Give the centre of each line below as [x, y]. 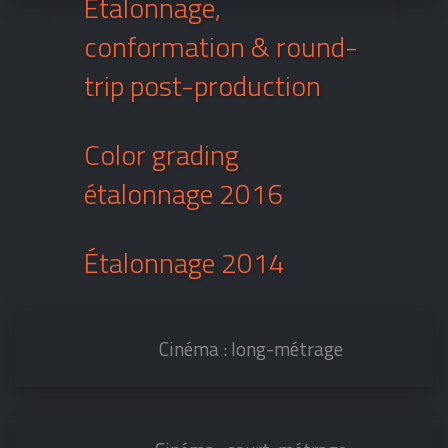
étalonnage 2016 [183, 193]
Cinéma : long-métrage [251, 348]
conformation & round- [221, 46]
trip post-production [202, 85]
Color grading [161, 154]
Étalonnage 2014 [184, 262]
